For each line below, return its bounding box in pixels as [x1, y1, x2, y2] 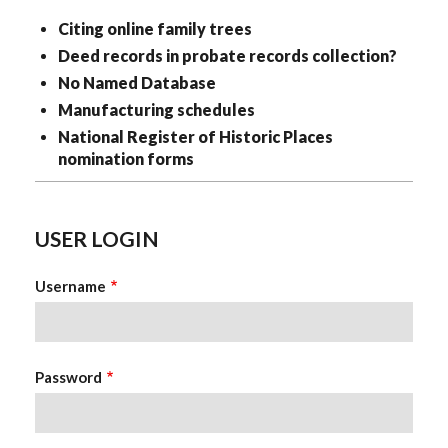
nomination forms [57, 149, 194, 168]
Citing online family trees [57, 19, 252, 38]
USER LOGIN [35, 226, 159, 252]
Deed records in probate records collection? [57, 46, 397, 65]
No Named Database [57, 73, 216, 92]
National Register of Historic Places [57, 127, 333, 146]
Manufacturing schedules [57, 100, 255, 119]
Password [35, 368, 102, 387]
